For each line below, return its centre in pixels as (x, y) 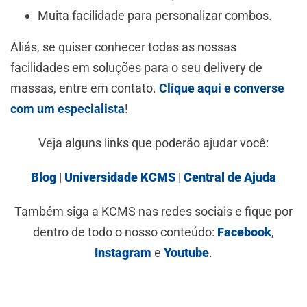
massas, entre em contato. (85, 88)
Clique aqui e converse (222, 88)
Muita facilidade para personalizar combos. (156, 15)
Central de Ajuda (230, 177)
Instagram (124, 252)
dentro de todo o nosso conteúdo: (125, 232)
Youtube (186, 252)
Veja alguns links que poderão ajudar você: (153, 143)
